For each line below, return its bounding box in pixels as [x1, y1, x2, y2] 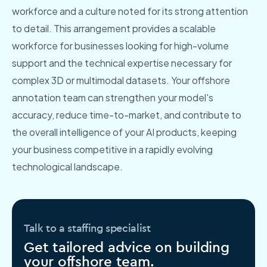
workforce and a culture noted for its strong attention [12, 5, 248, 18]
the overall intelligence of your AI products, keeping [12, 126, 237, 139]
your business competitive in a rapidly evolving [12, 143, 213, 156]
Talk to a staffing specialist [24, 221, 151, 235]
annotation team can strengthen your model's [12, 91, 213, 104]
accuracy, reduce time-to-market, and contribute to [12, 108, 241, 122]
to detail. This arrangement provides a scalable [12, 22, 216, 35]
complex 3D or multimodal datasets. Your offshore [12, 74, 230, 87]
